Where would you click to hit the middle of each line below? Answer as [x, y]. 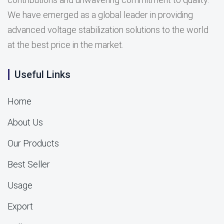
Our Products [33, 143]
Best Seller [29, 164]
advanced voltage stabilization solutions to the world [108, 30]
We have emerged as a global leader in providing [100, 15]
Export [20, 206]
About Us [25, 122]
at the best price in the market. [65, 45]
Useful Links [42, 74]
